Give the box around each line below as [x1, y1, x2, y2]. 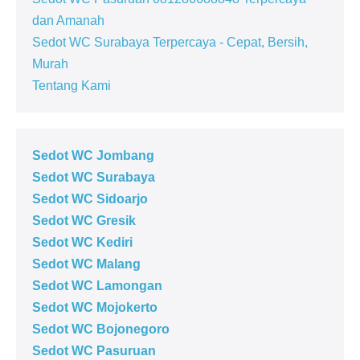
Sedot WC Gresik [32, 213, 136, 227]
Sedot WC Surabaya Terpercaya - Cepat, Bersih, [32, 35, 308, 49]
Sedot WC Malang [32, 256, 141, 271]
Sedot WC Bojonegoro [32, 321, 170, 336]
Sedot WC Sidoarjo [32, 191, 148, 206]
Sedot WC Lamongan [32, 278, 162, 292]
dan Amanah [32, 13, 104, 27]
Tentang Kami [32, 78, 111, 92]
